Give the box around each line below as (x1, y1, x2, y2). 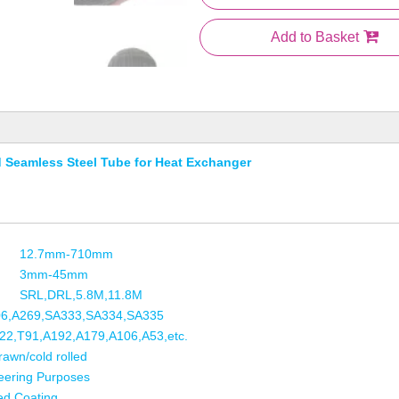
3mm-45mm (20, 267, 88, 281)
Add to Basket (271, 29, 360, 45)
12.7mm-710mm (20, 247, 113, 261)
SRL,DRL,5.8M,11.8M (20, 288, 142, 302)
